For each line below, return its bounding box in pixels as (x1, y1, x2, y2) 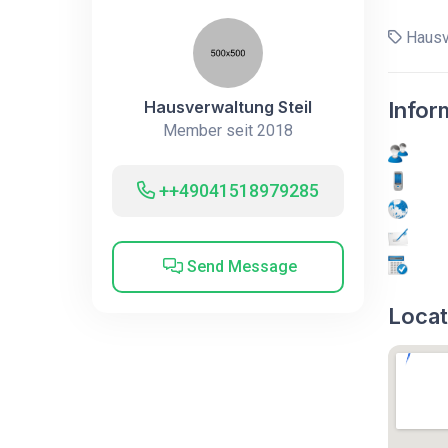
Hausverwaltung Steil (143, 96, 312, 117)
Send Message (183, 256, 298, 276)
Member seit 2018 (162, 120, 293, 140)
